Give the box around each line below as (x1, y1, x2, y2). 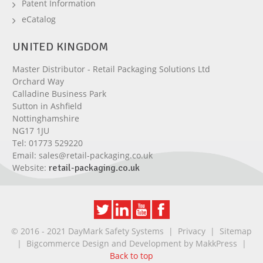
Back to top (110, 250, 153, 262)
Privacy (178, 225, 205, 237)
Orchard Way (12, 76, 64, 87)
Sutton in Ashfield (12, 100, 82, 112)
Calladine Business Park (12, 88, 106, 100)
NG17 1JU (12, 125, 49, 137)
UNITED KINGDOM (12, 39, 109, 55)
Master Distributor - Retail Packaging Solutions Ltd (12, 63, 210, 75)
